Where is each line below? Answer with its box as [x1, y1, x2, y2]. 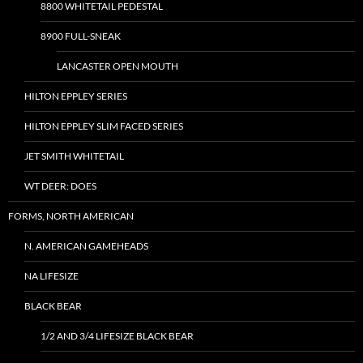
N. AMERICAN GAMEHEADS [24, 240, 148, 253]
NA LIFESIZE [24, 270, 79, 283]
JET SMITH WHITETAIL [24, 150, 124, 163]
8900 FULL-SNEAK [41, 30, 121, 43]
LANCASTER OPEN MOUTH [57, 60, 178, 73]
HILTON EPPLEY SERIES [24, 90, 127, 103]
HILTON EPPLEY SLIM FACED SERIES [24, 120, 183, 133]
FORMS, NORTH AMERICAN [8, 210, 134, 223]
